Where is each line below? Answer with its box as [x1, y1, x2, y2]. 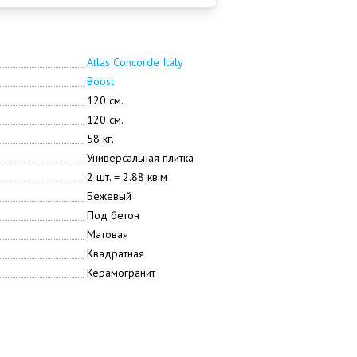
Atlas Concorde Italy [86, 55, 183, 69]
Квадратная [86, 246, 144, 261]
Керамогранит [86, 265, 155, 280]
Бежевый [86, 189, 131, 203]
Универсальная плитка [86, 151, 194, 165]
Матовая [86, 227, 128, 241]
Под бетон [86, 208, 139, 222]
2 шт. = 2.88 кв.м [86, 170, 167, 184]
